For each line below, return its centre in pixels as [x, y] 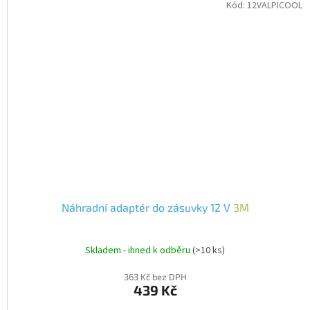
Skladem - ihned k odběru [139, 251]
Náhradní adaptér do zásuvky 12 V [147, 207]
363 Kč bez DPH [155, 276]
